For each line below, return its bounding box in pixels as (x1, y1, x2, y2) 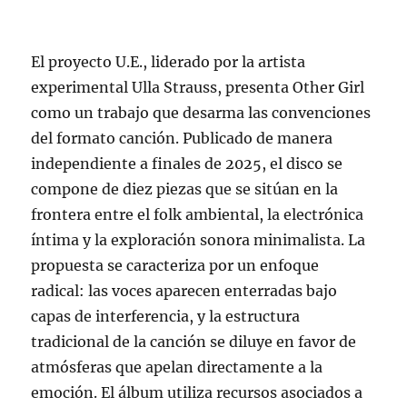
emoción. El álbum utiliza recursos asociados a (31, 383, 363, 402)
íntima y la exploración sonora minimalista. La (31, 231, 366, 250)
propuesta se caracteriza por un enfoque (31, 256, 320, 275)
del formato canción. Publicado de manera (31, 129, 333, 148)
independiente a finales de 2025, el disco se (31, 154, 343, 174)
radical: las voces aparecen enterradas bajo (31, 282, 338, 301)
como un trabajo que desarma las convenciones (31, 104, 372, 123)
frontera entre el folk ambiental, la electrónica (31, 205, 364, 224)
